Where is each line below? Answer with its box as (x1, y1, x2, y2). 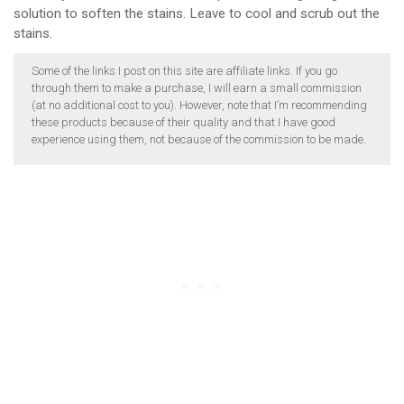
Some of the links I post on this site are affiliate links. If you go (32, 63, 337, 78)
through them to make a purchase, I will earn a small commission (32, 80, 362, 95)
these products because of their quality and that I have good (32, 115, 335, 129)
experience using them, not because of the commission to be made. (32, 132, 366, 146)
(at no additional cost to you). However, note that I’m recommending (32, 97, 367, 112)
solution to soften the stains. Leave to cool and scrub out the (14, 5, 380, 23)
